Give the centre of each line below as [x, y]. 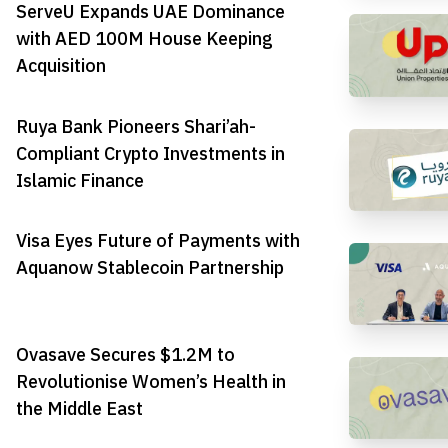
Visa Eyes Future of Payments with [158, 240]
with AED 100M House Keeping [144, 39]
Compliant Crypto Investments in [150, 153]
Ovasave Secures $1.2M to [125, 355]
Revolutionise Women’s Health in [151, 382]
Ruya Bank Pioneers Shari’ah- [136, 126]
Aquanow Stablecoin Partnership [150, 267]
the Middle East [79, 409]
